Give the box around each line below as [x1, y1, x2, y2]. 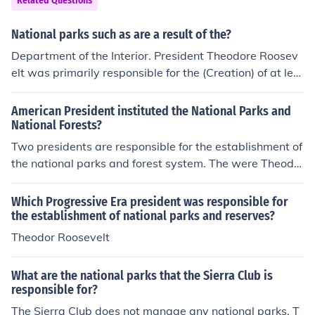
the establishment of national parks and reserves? [11, 208, 275, 224]
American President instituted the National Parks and [11, 103, 291, 119]
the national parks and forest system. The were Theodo [11, 156, 300, 170]
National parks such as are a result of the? [11, 27, 231, 42]
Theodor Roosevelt [11, 230, 110, 244]
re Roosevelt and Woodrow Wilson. [11, 173, 197, 187]
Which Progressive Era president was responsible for [11, 194, 288, 210]
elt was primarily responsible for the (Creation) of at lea [11, 65, 300, 79]
